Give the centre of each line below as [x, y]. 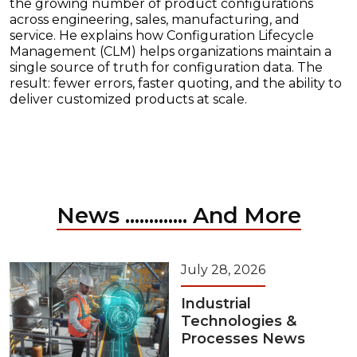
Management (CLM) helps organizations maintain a [171, 52]
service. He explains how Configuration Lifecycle [162, 36]
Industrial [216, 304]
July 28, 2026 [223, 270]
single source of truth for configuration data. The [166, 68]
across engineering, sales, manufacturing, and [155, 20]
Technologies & [239, 322]
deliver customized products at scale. [128, 100]
